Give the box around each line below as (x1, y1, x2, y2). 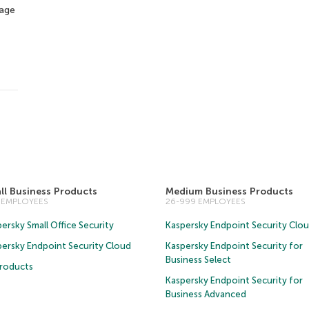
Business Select (165, 254, 231, 265)
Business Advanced (165, 288, 246, 299)
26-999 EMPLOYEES (165, 196, 246, 206)
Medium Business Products (165, 185, 293, 197)
